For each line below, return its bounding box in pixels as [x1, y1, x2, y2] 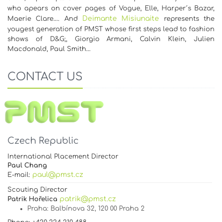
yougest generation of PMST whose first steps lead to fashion [7, 25, 215, 33]
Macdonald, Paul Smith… [7, 45, 91, 53]
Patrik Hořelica [7, 195, 57, 203]
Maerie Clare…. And [7, 15, 82, 22]
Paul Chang [7, 162, 47, 169]
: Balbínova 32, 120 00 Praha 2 [47, 205, 145, 212]
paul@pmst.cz [32, 170, 83, 178]
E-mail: [7, 171, 32, 178]
